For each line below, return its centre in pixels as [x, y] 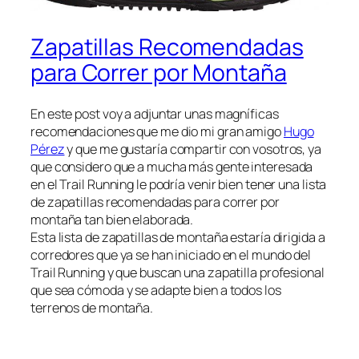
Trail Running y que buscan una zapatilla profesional [177, 272]
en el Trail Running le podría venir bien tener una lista [179, 184]
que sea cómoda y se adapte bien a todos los [156, 290]
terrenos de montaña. [92, 308]
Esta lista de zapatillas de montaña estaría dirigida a [178, 237]
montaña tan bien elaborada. [112, 220]
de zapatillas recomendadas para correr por [155, 202]
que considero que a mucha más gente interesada [172, 167]
